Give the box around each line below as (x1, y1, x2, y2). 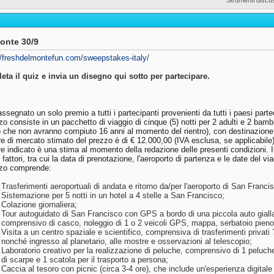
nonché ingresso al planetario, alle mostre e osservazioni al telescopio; (1, 237, 252, 246)
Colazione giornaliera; (1, 200, 77, 210)
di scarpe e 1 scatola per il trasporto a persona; (1, 255, 168, 265)
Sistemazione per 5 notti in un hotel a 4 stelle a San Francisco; (1, 191, 224, 201)
